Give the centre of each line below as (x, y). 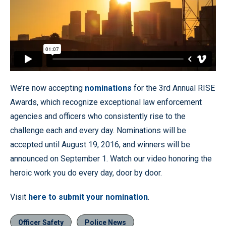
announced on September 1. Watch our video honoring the (111, 158)
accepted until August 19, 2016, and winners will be (100, 144)
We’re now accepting (47, 88)
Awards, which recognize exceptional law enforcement (106, 102)
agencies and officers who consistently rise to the (98, 116)
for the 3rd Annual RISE (173, 88)
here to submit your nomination (88, 197)
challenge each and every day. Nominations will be (98, 130)
